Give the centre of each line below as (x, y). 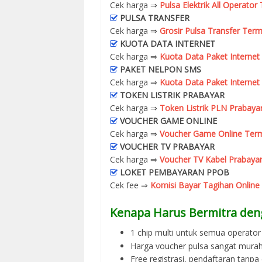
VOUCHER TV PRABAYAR (167, 146)
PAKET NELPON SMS (161, 69)
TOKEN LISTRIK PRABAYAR (172, 95)
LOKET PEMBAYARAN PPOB (175, 172)
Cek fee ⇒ (130, 185)
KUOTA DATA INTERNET (168, 43)
